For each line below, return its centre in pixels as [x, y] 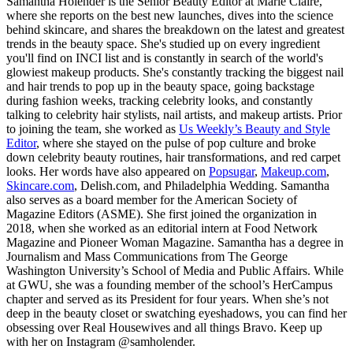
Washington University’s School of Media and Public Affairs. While [175, 270]
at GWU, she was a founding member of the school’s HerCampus [169, 284]
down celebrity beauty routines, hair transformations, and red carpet [173, 157]
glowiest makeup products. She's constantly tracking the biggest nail [175, 72]
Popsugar [232, 171]
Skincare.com [40, 185]
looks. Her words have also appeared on [108, 171]
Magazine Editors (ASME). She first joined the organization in [162, 214]
